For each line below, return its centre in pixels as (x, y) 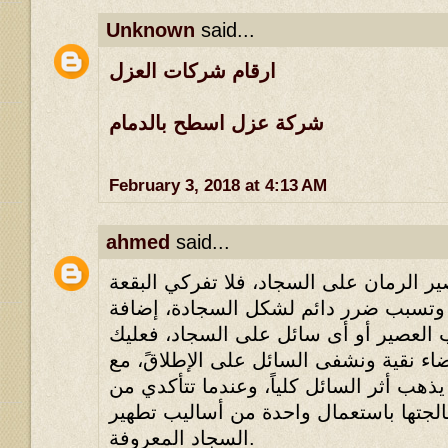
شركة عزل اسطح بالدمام (216, 122)
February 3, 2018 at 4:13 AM (218, 185)
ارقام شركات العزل (192, 70)
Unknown (150, 30)
